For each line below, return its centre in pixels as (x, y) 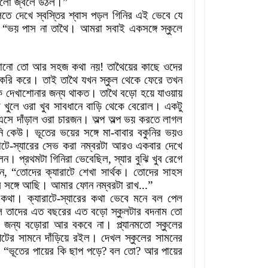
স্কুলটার (127, 212)
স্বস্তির (51, 16)
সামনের (169, 238)
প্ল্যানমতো (134, 225)
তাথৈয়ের (122, 67)
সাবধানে (68, 106)
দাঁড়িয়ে (57, 238)
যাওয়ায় (170, 93)
